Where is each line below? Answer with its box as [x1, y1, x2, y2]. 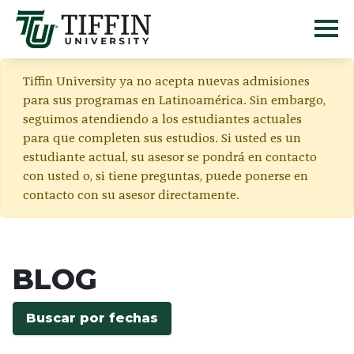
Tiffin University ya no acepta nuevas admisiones [23, 73, 310, 88]
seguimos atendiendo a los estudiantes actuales [23, 111, 302, 126]
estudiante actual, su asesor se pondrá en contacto [23, 149, 317, 164]
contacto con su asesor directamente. [23, 186, 239, 202]
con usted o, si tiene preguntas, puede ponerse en [23, 168, 308, 183]
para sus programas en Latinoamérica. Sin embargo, [23, 92, 326, 107]
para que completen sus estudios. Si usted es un [23, 130, 301, 145]
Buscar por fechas [26, 310, 158, 326]
